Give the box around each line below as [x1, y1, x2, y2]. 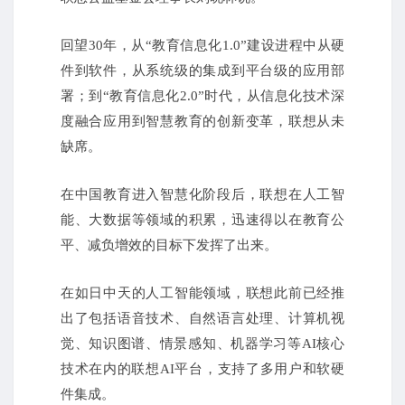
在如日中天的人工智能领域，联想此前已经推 [61, 286, 344, 301]
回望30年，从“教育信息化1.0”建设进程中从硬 [61, 38, 344, 53]
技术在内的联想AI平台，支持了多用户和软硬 [61, 362, 344, 377]
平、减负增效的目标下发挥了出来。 [61, 238, 278, 253]
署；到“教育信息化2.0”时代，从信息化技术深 [61, 89, 344, 104]
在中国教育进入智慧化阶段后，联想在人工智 [61, 187, 344, 202]
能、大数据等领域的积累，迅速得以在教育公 [61, 212, 344, 228]
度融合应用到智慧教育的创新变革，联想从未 [61, 114, 344, 129]
